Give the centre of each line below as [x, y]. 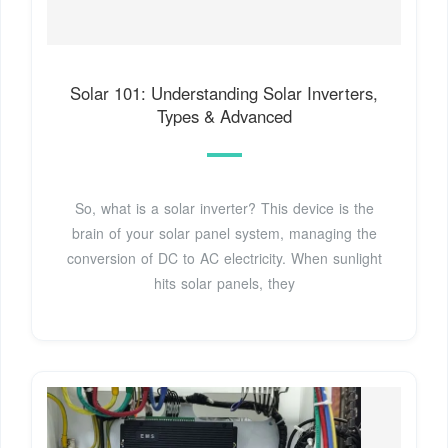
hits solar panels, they [224, 283]
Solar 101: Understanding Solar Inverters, [224, 93]
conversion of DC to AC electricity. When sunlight [224, 258]
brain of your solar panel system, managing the [224, 233]
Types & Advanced [224, 116]
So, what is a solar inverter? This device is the [224, 208]
